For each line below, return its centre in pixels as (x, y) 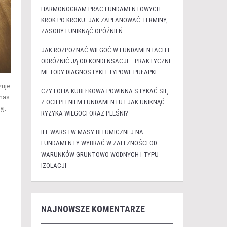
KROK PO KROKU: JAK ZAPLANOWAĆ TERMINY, (104, 20)
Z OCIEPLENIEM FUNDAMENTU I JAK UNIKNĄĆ (103, 102)
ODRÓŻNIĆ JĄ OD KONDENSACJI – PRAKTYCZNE (106, 61)
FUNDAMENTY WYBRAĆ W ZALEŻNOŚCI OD (99, 143)
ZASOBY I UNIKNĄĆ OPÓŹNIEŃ (82, 31)
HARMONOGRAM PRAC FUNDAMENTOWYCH (101, 9)
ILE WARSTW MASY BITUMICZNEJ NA (92, 132)
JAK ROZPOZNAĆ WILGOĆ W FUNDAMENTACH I (105, 50)
